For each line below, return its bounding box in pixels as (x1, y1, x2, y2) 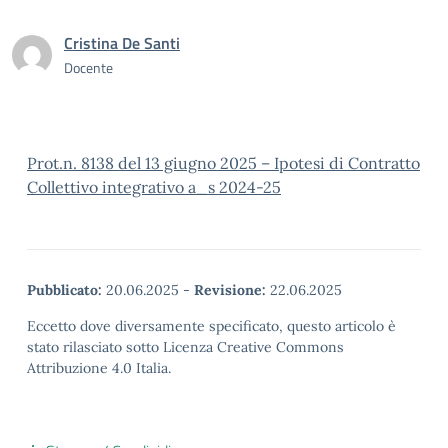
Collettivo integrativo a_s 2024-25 (27, 177, 281, 197)
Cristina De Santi (64, 31, 180, 55)
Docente (64, 57, 113, 78)
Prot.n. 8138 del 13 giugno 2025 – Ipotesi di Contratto (27, 153, 420, 173)
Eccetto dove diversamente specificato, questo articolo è (27, 317, 396, 335)
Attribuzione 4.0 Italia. (27, 359, 171, 377)
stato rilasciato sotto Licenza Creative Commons (27, 338, 344, 356)
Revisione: (194, 281, 266, 299)
